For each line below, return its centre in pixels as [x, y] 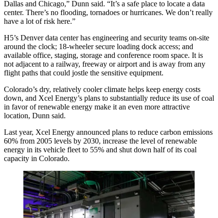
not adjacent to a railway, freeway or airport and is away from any [105, 64]
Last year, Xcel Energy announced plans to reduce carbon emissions [108, 132]
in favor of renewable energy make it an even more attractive [97, 107]
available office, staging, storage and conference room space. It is [103, 55]
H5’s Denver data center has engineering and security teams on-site [107, 38]
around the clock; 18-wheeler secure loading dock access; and [99, 47]
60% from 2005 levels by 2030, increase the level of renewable [100, 141]
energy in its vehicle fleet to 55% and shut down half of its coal [100, 150]
